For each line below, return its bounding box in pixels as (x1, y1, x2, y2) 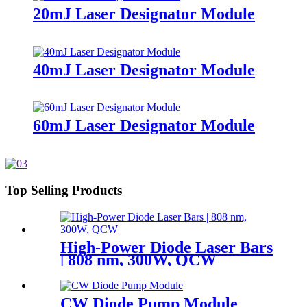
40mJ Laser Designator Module (33, 60, 255, 79)
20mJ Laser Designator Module (33, 4, 255, 23)
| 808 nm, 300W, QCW (60, 250, 217, 269)
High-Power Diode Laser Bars (60, 238, 273, 256)
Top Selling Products (5, 183, 122, 198)
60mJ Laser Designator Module (33, 116, 255, 135)
